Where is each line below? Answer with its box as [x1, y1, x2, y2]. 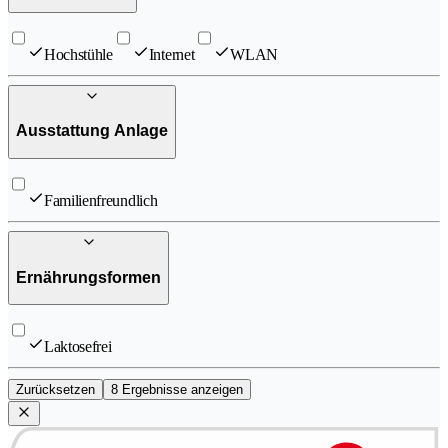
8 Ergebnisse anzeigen [111, 382, 243, 398]
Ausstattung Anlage [16, 122, 168, 140]
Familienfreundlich [44, 191, 158, 209]
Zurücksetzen [16, 382, 95, 398]
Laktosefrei [44, 338, 112, 356]
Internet [148, 45, 195, 63]
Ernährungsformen [16, 268, 161, 286]
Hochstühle [44, 45, 113, 63]
